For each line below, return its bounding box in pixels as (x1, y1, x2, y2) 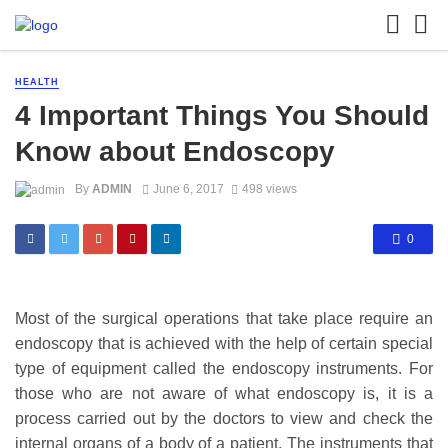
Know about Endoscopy (15, 135, 335, 168)
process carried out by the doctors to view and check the (15, 410, 433, 428)
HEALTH (15, 77, 59, 87)
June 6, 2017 (152, 182, 224, 197)
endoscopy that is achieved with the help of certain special (15, 335, 433, 353)
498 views (241, 182, 297, 197)
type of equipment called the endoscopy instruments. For (15, 360, 433, 378)
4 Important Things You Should (15, 99, 429, 132)
